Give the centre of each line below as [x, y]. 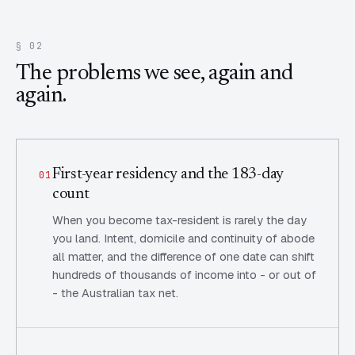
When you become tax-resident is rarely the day [179, 220]
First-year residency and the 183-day [168, 174]
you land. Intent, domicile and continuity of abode [183, 238]
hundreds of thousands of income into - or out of [184, 275]
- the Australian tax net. [115, 293]
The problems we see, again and [155, 74]
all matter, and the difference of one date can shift [183, 256]
